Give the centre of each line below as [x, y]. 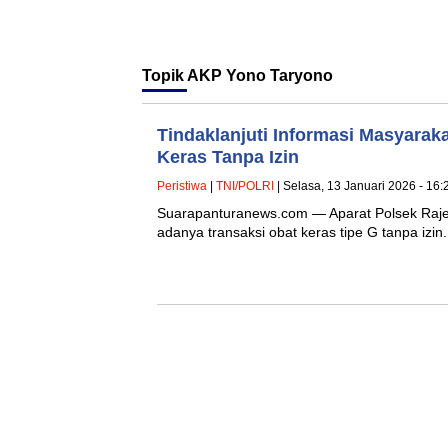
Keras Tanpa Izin [228, 157]
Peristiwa [182, 186]
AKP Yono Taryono [260, 75]
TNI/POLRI [245, 186]
